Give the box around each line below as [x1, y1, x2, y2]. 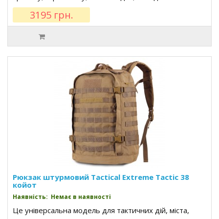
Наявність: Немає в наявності [13, 193, 111, 201]
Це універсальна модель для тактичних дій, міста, [13, 205, 189, 215]
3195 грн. [29, 8, 73, 22]
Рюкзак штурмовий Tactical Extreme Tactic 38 [13, 172, 189, 182]
